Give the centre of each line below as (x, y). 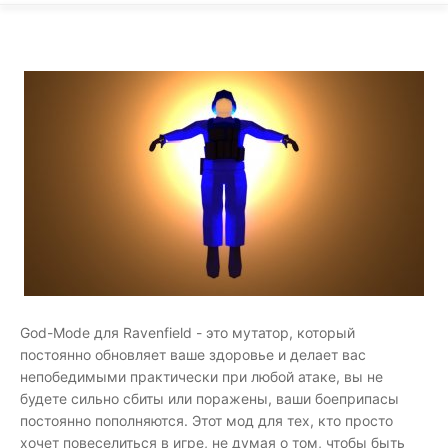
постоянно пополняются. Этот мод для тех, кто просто (206, 420)
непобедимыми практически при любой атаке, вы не (201, 376)
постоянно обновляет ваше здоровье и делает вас (193, 354)
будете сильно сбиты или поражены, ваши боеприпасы (209, 398)
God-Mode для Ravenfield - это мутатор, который (187, 332)
